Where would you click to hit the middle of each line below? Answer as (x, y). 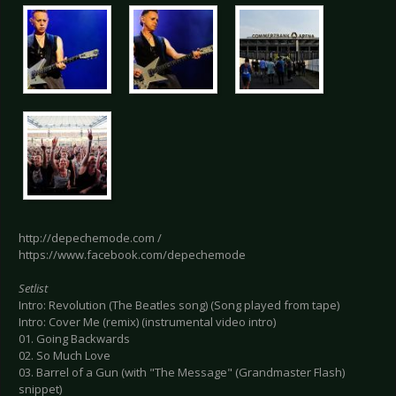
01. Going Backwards (74, 339)
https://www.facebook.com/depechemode (132, 255)
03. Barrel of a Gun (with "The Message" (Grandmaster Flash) (182, 373)
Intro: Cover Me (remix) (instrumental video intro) (147, 322)
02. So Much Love (65, 356)
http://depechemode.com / (90, 238)
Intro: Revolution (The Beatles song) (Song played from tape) (179, 305)
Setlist (33, 289)
